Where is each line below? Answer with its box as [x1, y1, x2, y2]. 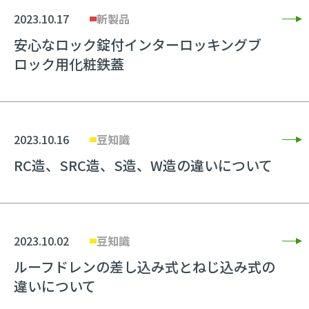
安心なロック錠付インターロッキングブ [14, 34, 261, 54]
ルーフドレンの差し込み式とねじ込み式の [14, 257, 275, 277]
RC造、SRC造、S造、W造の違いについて [14, 155, 272, 175]
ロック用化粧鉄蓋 [14, 54, 124, 74]
